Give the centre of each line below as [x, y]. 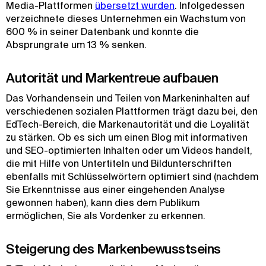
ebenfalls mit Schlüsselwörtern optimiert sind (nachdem [132, 176]
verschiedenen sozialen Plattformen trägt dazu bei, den [132, 111]
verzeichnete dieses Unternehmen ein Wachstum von [126, 18]
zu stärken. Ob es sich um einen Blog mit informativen [127, 137]
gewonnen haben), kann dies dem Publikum [103, 202]
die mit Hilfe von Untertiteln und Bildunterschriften [119, 163]
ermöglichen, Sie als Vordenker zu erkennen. [106, 216]
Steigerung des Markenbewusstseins [113, 248]
